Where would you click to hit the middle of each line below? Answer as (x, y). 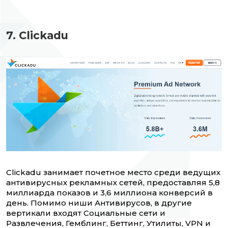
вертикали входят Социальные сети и (86, 213)
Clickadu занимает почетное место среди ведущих (113, 173)
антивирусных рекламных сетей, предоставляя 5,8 (113, 183)
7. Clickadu (37, 36)
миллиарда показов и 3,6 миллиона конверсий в (109, 193)
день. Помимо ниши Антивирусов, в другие (99, 203)
